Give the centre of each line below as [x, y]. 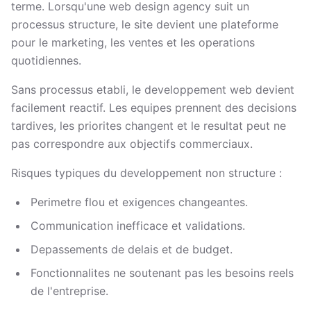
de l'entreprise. [69, 291]
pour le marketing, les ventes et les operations [133, 42]
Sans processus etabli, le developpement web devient [153, 90]
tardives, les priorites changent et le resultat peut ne [149, 126]
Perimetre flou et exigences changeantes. [139, 202]
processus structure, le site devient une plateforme [145, 24]
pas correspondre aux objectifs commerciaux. [132, 144]
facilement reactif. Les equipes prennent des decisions [154, 108]
